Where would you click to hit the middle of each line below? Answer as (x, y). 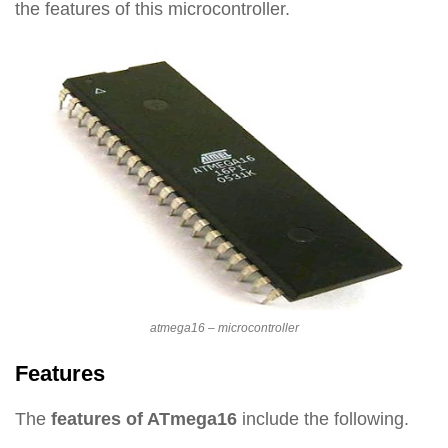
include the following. (323, 419)
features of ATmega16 (144, 419)
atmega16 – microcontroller (224, 328)
